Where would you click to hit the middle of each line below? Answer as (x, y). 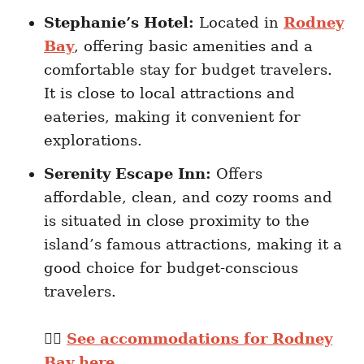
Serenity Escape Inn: (128, 174)
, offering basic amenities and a (193, 46)
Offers (237, 174)
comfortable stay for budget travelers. (188, 70)
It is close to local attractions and (169, 93)
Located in (239, 23)
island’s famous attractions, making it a (193, 245)
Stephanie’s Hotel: (119, 23)
